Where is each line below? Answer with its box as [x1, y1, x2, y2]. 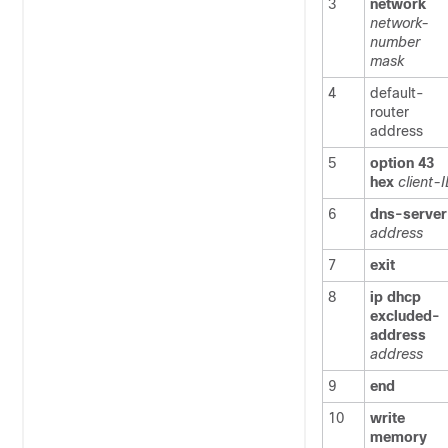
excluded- [370, 308, 440, 324]
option [370, 155, 414, 171]
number [370, 34, 420, 50]
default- [370, 85, 424, 101]
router [370, 104, 409, 120]
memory [370, 429, 427, 445]
